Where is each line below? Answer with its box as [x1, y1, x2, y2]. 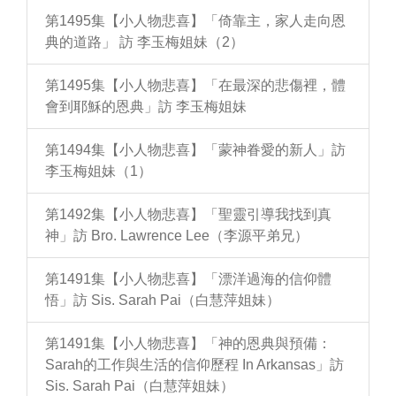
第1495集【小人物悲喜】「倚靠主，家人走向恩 [45, 13, 346, 29]
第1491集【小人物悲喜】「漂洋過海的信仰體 [45, 271, 331, 287]
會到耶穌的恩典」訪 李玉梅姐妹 [45, 99, 247, 115]
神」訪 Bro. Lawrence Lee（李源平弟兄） [45, 228, 308, 244]
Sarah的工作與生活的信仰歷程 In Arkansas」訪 [45, 357, 344, 373]
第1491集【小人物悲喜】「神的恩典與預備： [45, 336, 331, 352]
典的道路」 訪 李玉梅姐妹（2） [45, 34, 244, 50]
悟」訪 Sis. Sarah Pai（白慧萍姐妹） [45, 293, 280, 308]
